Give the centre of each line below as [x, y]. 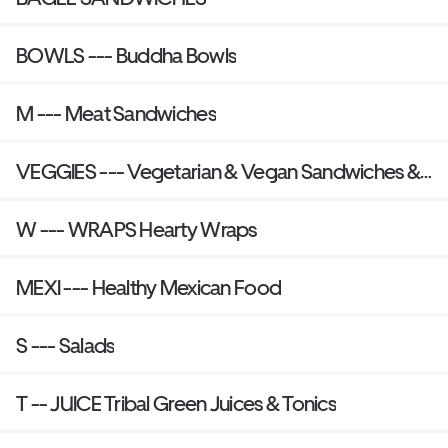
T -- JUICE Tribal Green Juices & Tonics [193, 404]
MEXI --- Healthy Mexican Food [149, 288]
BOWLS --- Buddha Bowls [126, 56]
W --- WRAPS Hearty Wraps [136, 230]
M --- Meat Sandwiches [116, 114]
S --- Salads [65, 346]
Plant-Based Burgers [102, 198]
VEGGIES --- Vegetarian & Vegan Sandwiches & [58, 172]
